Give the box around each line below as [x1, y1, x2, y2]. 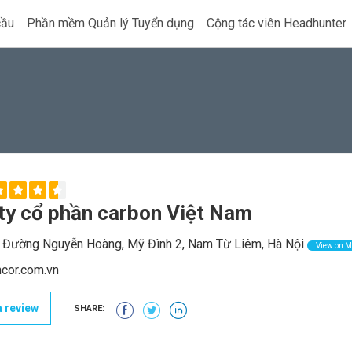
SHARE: [74, 303, 104, 314]
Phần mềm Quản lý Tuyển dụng [27, 16, 194, 31]
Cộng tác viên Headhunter [207, 16, 346, 31]
